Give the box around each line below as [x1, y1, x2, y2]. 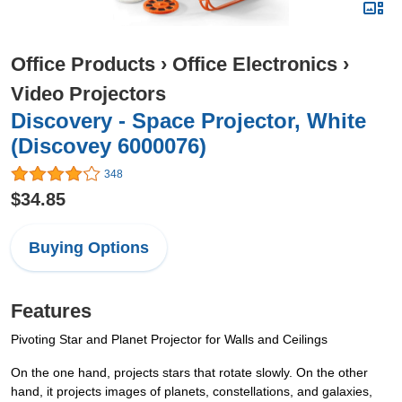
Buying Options [29, 239, 149, 258]
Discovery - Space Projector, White [11, 109, 366, 133]
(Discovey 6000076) [11, 134, 206, 158]
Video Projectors [11, 83, 166, 105]
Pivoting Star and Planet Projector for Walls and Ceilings [11, 332, 328, 347]
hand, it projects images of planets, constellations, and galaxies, [11, 384, 372, 399]
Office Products [11, 53, 155, 75]
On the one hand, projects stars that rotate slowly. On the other [11, 365, 368, 380]
